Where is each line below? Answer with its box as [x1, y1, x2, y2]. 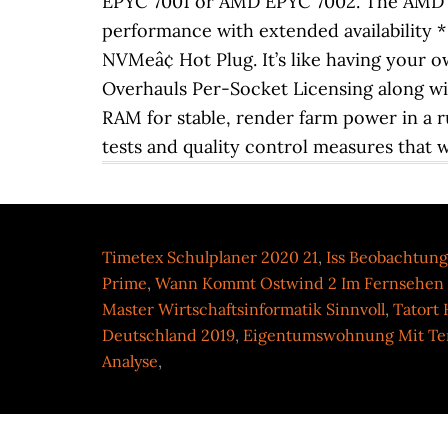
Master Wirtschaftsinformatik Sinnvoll [102, 299, 385, 319]
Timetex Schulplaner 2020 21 [102, 247, 318, 267]
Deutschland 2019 [102, 325, 235, 345]
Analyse [102, 351, 158, 371]
